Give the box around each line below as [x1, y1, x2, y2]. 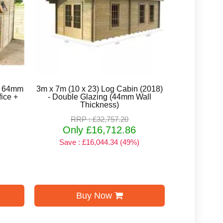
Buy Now [76, 190, 114, 201]
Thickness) [80, 100, 119, 109]
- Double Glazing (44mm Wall [47, 92, 151, 101]
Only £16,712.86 [63, 124, 136, 135]
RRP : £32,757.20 [70, 114, 128, 123]
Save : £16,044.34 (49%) [59, 137, 140, 146]
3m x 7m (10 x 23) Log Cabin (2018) [36, 84, 163, 93]
